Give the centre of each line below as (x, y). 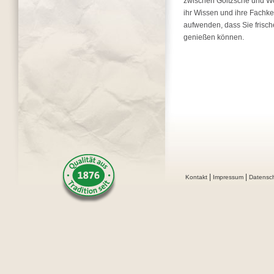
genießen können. (214, 37)
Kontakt (196, 177)
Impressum (228, 177)
